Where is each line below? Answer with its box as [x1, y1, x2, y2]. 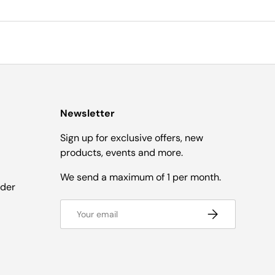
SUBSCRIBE [204, 206, 250, 217]
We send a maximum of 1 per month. [60, 171, 221, 184]
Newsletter [60, 107, 115, 120]
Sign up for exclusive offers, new [60, 131, 203, 145]
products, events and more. [60, 146, 183, 160]
